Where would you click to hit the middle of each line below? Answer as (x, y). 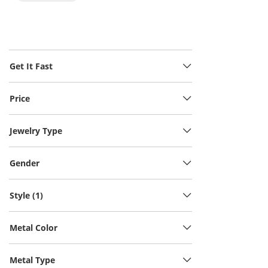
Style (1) (26, 195)
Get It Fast (31, 66)
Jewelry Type (36, 131)
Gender (25, 163)
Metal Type (32, 260)
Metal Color (33, 228)
